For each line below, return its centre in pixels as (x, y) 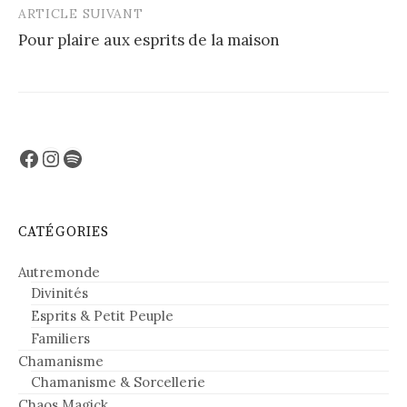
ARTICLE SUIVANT (81, 14)
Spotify (98, 157)
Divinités (60, 293)
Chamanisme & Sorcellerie (118, 382)
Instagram (91, 157)
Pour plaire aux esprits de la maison (149, 40)
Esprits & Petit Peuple (102, 316)
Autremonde (59, 273)
